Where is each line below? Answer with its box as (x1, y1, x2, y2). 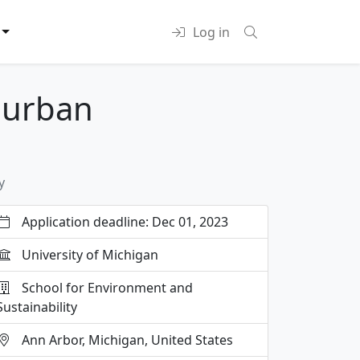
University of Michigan (18, 246, 158, 264)
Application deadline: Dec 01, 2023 (18, 213, 228, 231)
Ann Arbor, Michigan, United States (18, 331, 233, 350)
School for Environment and (18, 279, 193, 297)
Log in (193, 22, 230, 41)
